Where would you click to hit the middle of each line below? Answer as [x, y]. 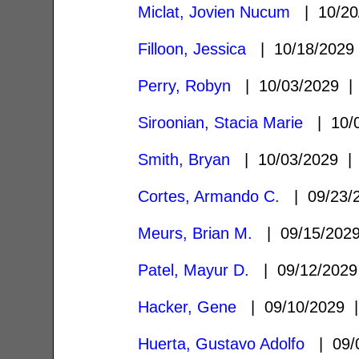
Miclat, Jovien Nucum [214, 12]
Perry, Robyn [185, 85]
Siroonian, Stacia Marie [221, 122]
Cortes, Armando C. [209, 196]
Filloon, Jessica [192, 48]
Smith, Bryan [184, 159]
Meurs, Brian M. [196, 233]
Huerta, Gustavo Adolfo [222, 343]
